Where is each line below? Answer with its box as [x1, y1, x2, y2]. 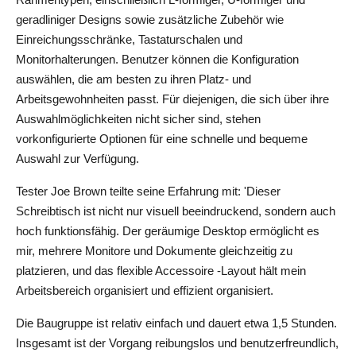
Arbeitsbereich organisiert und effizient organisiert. [16, 284, 273, 297]
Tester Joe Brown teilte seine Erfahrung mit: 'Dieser [16, 184, 281, 198]
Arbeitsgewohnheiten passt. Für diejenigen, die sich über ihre [16, 92, 329, 106]
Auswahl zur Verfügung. [16, 152, 139, 165]
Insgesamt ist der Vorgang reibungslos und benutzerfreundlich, [16, 336, 339, 350]
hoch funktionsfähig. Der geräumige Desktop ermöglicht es [16, 224, 319, 238]
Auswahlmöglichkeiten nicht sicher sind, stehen [16, 112, 261, 126]
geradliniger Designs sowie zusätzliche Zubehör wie [16, 13, 284, 26]
